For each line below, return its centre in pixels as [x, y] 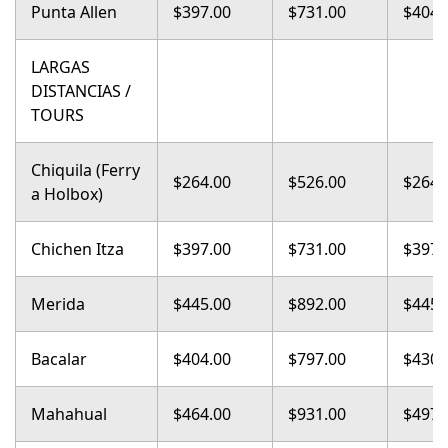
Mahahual [69, 414]
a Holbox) [67, 194]
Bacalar [59, 359]
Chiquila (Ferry [85, 170]
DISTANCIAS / [81, 91]
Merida [58, 304]
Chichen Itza [77, 249]
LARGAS [60, 67]
